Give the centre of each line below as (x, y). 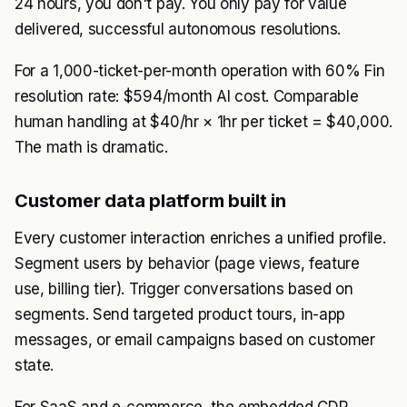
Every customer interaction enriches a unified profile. (200, 238)
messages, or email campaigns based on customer (195, 340)
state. (35, 365)
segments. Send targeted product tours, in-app (180, 314)
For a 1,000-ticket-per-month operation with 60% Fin (200, 71)
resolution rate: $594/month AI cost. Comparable (187, 96)
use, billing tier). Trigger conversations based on (184, 289)
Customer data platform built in (150, 201)
